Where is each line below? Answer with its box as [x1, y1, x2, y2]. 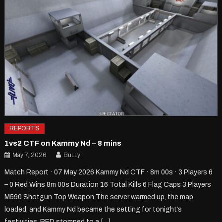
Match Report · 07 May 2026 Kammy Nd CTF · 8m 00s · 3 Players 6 [4, 168, 213, 176]
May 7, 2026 [12, 151, 47, 159]
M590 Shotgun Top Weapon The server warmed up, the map [4, 193, 194, 201]
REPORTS [9, 124, 40, 132]
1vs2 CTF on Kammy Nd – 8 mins [4, 139, 122, 147]
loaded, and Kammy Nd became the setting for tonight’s [4, 205, 182, 213]
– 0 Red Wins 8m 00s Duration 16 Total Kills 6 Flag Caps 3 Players [4, 180, 212, 188]
